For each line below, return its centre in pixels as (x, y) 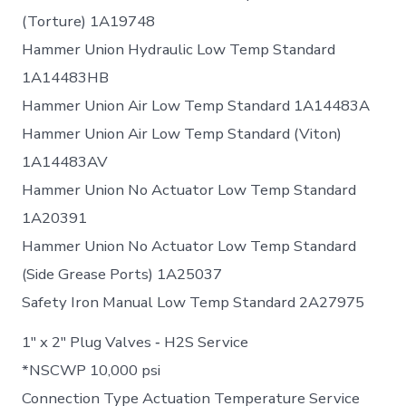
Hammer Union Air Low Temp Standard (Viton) (182, 133)
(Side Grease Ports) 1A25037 (122, 274)
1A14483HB (66, 77)
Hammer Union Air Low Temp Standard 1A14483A (196, 105)
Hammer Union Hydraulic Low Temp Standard (179, 49)
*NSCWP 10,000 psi (92, 370)
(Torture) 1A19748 (89, 21)
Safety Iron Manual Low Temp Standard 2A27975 (193, 302)
